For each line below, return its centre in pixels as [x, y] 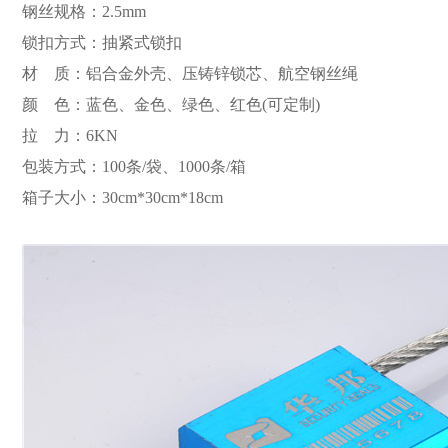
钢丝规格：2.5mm [84, 11]
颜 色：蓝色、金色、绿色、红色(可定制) [171, 104]
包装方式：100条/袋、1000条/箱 [134, 166]
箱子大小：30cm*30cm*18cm [122, 197]
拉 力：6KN [70, 135]
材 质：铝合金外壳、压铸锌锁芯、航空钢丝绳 [190, 73]
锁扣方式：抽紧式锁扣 [102, 42]
